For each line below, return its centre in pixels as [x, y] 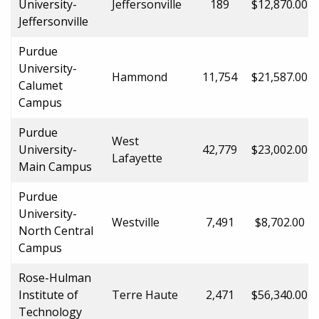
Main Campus [55, 166]
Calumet [41, 85]
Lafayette [137, 158]
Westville [136, 222]
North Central [56, 230]
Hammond [140, 77]
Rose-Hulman [55, 277]
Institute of [48, 294]
